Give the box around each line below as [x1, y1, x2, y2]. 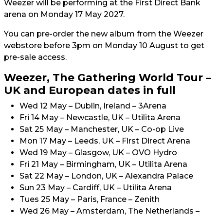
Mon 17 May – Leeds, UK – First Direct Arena [19, 136, 190, 145]
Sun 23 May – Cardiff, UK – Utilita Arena [19, 183, 172, 192]
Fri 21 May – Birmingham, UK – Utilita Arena [19, 160, 187, 169]
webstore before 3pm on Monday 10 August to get [4, 41, 204, 50]
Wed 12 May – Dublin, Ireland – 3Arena [19, 101, 166, 110]
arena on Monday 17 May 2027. [4, 10, 125, 19]
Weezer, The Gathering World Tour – [4, 71, 211, 84]
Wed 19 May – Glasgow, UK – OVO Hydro [19, 148, 177, 157]
